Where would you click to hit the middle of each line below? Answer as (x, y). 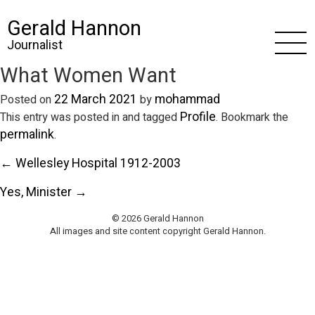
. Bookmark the (252, 117)
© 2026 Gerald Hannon (157, 219)
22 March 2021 (96, 99)
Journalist (35, 45)
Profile (198, 117)
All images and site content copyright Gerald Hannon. (157, 231)
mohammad (187, 99)
